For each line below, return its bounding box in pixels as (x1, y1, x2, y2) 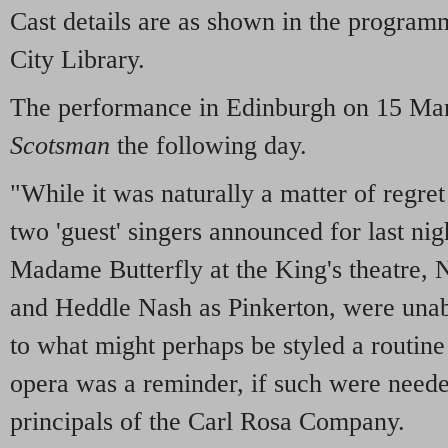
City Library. (10, 44, 145, 74)
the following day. (110, 130, 307, 160)
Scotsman (10, 130, 110, 160)
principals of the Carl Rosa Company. (10, 406, 405, 436)
